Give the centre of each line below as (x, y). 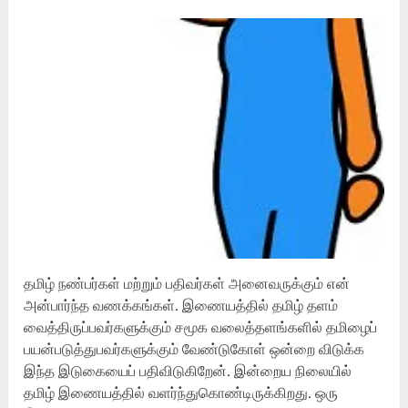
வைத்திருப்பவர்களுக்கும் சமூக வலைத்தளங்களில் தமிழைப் (201, 326)
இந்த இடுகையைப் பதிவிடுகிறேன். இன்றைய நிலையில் (188, 370)
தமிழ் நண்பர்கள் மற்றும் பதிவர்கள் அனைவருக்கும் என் (187, 282)
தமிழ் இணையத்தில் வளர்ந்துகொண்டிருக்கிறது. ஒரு (181, 392)
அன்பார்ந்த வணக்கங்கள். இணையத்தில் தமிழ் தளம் (181, 304)
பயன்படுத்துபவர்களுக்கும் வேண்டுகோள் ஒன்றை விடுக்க (194, 348)
